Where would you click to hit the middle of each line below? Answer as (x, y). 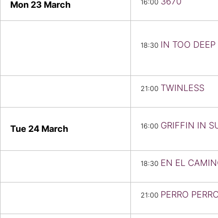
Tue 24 (26, 129)
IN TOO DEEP (188, 45)
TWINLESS (182, 88)
